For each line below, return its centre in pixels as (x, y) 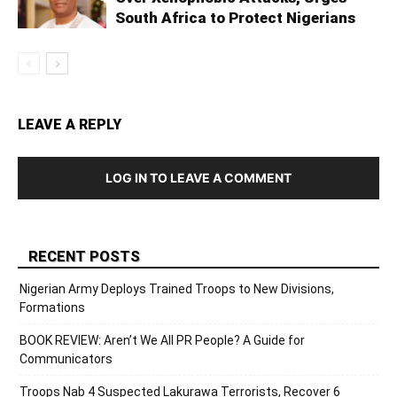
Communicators (66, 358)
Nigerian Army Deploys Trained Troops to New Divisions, (177, 288)
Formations (52, 307)
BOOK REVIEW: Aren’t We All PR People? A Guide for (162, 340)
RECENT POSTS (84, 256)
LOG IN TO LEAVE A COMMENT (198, 177)
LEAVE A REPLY (70, 124)
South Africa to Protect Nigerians (235, 17)
